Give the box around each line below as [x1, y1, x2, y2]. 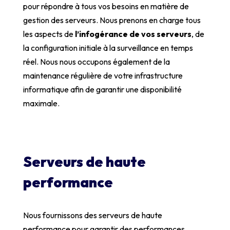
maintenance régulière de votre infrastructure [23, 70, 183, 81]
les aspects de [23, 28, 75, 39]
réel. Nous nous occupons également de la [23, 56, 170, 67]
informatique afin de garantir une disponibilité [23, 84, 182, 94]
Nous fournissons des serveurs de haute [23, 209, 162, 220]
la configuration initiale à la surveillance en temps [23, 42, 193, 53]
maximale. [23, 98, 60, 108]
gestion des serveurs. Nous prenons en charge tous [23, 14, 201, 25]
